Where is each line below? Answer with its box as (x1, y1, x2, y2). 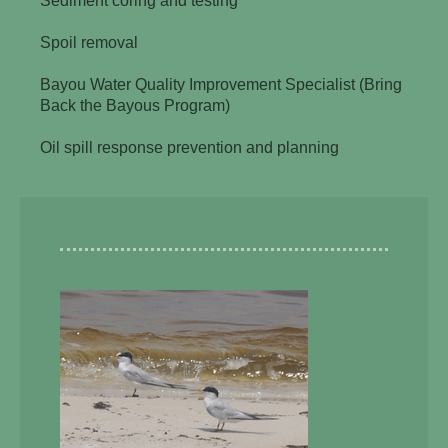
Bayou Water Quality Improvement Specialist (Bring (40, 75, 403, 93)
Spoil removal (40, 33, 139, 51)
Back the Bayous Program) (40, 96, 231, 114)
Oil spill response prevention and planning (40, 138, 340, 156)
